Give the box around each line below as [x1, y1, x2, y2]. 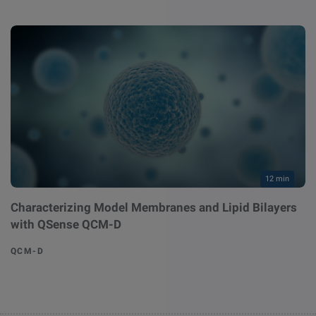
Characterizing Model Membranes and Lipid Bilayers [11, 200, 297, 214]
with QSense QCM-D [11, 217, 121, 231]
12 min [265, 174, 289, 183]
